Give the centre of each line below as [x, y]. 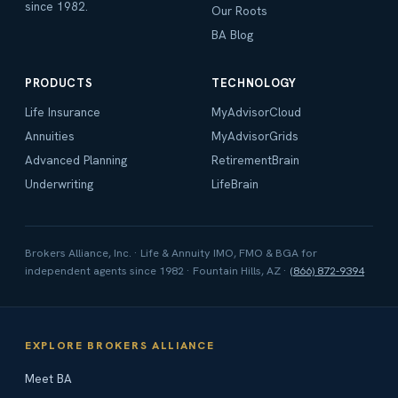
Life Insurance [63, 112]
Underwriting [59, 184]
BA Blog [232, 35]
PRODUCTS [59, 84]
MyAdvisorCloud [256, 112]
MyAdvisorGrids [255, 136]
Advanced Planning [76, 160]
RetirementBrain [255, 160]
